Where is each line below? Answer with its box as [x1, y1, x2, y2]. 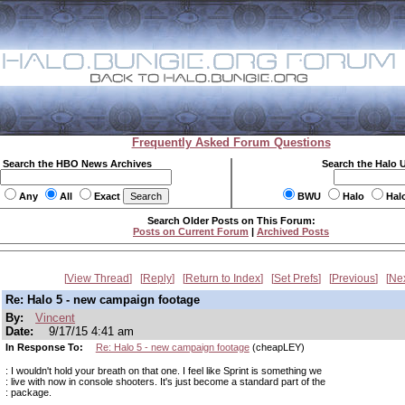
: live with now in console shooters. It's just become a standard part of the [5, 376, 325, 387]
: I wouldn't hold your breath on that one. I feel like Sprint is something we [5, 365, 322, 376]
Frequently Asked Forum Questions [131, 136, 331, 149]
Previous [332, 272, 375, 285]
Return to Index [185, 272, 260, 285]
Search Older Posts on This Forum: [146, 215, 316, 226]
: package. [5, 387, 52, 398]
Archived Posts [257, 226, 329, 237]
